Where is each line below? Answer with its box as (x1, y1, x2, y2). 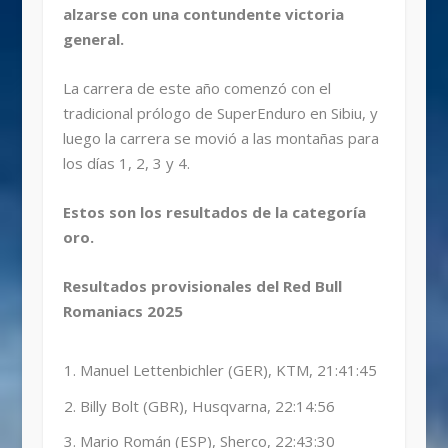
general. (62, 28, 124, 49)
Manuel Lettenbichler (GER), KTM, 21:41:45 (79, 360, 377, 381)
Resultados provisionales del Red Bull (62, 275, 342, 296)
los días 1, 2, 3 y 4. (62, 152, 190, 173)
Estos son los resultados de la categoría (62, 201, 366, 222)
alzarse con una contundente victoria (62, 3, 344, 24)
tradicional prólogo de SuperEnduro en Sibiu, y (62, 102, 378, 123)
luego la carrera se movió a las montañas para (62, 127, 379, 148)
